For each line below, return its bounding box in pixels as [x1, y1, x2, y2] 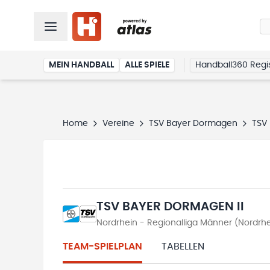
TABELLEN [162, 242, 204, 251]
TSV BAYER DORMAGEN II [96, 201, 244, 213]
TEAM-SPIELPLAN [63, 242, 142, 251]
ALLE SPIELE [125, 61, 169, 69]
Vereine [102, 119, 134, 128]
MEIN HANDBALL [49, 61, 114, 69]
